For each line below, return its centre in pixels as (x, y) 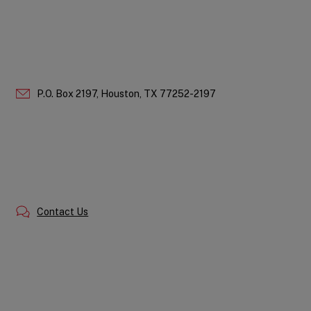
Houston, (121, 93)
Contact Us (63, 211)
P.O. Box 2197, (68, 93)
